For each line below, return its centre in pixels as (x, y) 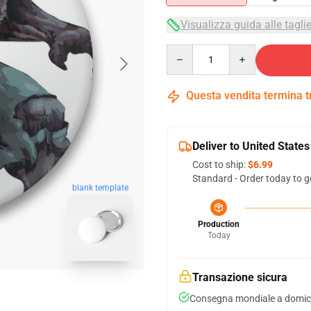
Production (219, 224)
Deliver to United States (251, 146)
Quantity (185, 51)
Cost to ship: (220, 165)
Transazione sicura (240, 277)
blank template (100, 188)
